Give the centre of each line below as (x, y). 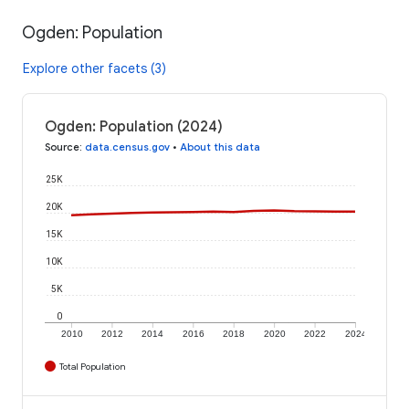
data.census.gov (127, 147)
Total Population (93, 366)
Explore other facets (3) (94, 68)
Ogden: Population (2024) (134, 126)
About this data (220, 147)
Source (62, 147)
